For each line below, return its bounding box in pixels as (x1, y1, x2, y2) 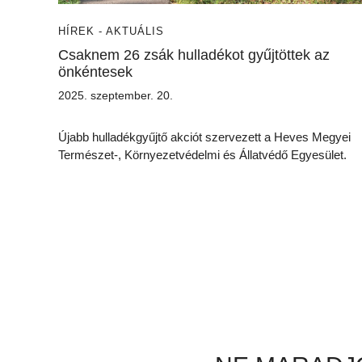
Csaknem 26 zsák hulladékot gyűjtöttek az (58, 47, 330, 63)
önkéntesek (58, 64, 141, 80)
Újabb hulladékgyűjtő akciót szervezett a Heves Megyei (58, 130, 351, 144)
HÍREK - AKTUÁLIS (58, 25, 164, 37)
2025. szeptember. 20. (58, 89, 173, 102)
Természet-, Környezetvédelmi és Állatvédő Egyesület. (58, 148, 347, 162)
